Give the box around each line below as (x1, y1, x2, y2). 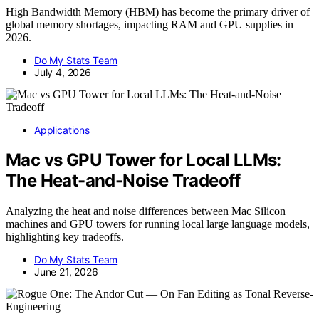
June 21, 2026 (34, 266, 98, 278)
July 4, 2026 (34, 66, 91, 78)
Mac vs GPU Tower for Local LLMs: (6, 150, 281, 171)
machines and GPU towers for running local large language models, (6, 218, 310, 231)
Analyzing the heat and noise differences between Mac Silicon (6, 205, 286, 218)
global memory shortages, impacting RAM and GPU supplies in (6, 18, 293, 31)
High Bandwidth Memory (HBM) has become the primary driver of (6, 5, 310, 18)
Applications (34, 123, 90, 136)
